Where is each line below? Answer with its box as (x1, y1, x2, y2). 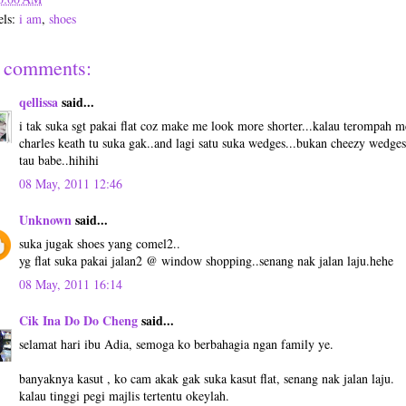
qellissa (19, 92, 58, 111)
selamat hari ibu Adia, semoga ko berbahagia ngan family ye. (19, 335, 333, 353)
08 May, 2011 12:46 (19, 175, 122, 192)
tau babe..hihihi (19, 151, 99, 169)
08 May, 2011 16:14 (19, 275, 122, 293)
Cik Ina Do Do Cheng (19, 311, 138, 330)
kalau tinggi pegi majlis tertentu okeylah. (19, 387, 229, 404)
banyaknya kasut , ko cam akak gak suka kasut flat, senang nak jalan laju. (19, 370, 394, 387)
